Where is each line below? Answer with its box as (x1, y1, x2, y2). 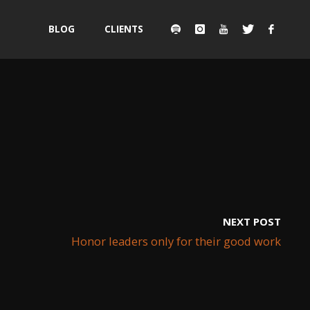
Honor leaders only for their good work (71, 232, 281, 249)
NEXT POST (223, 214, 281, 228)
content (49, 82, 86, 96)
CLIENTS (104, 23, 143, 35)
